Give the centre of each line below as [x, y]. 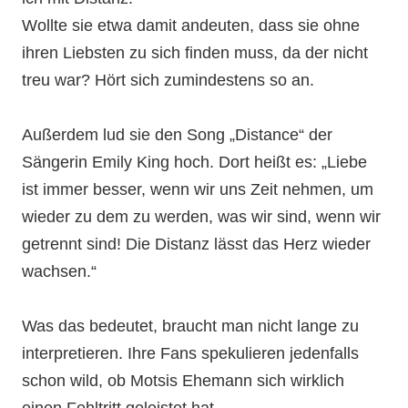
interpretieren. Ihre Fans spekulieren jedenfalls [191, 353]
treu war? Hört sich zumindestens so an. [168, 80]
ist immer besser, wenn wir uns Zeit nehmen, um [198, 189]
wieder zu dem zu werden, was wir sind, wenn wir [202, 216]
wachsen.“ [62, 271]
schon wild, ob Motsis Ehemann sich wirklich [184, 380]
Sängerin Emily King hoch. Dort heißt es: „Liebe [195, 162]
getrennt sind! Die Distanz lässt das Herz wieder [197, 244]
